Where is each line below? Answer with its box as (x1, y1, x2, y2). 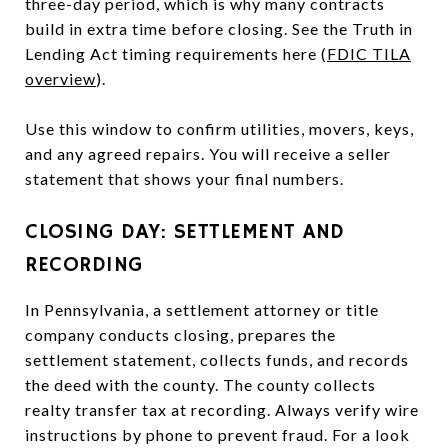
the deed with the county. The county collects (25, 374, 376, 394)
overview (25, 68, 96, 88)
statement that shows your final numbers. (25, 168, 344, 188)
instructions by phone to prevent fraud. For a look (25, 424, 410, 444)
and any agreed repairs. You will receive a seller (25, 143, 391, 163)
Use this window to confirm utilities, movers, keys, (25, 118, 414, 138)
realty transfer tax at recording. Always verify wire (25, 399, 419, 419)
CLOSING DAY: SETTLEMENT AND (25, 218, 345, 245)
